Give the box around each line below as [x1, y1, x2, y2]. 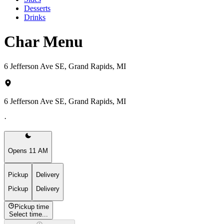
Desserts [24, 3, 50, 12]
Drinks [24, 12, 45, 21]
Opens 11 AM [8, 147, 48, 155]
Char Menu [4, 32, 83, 51]
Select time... [9, 210, 48, 218]
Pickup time [14, 202, 49, 210]
